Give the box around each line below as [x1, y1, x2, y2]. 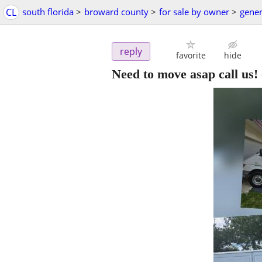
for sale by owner [159, 6, 229, 18]
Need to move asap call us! [112, 67, 258, 82]
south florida [22, 6, 74, 18]
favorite [175, 50, 206, 61]
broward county [84, 6, 149, 18]
